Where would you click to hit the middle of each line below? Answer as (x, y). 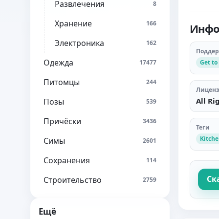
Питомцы (62, 82)
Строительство (73, 180)
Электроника (79, 43)
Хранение (73, 23)
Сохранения (67, 160)
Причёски (62, 121)
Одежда (58, 63)
